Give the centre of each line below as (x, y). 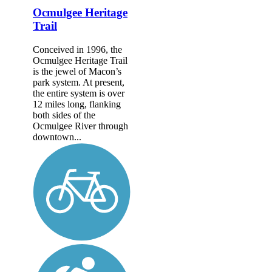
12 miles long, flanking (77, 104)
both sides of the (64, 115)
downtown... (57, 137)
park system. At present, (79, 82)
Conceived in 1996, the (77, 49)
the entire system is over (79, 93)
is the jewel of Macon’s (77, 71)
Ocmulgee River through (80, 126)
